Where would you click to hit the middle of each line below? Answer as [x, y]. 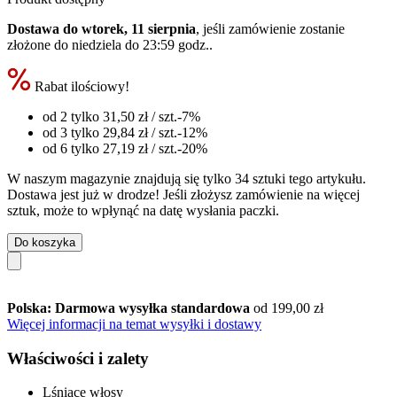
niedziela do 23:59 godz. [140, 44]
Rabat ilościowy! [80, 86]
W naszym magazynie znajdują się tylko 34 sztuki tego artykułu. [187, 178]
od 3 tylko [73, 132]
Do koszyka [45, 242]
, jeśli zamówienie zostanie [270, 28]
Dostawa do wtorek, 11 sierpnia [101, 28]
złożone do [39, 44]
